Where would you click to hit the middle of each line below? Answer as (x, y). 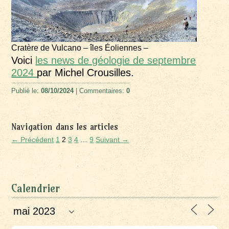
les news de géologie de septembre (116, 61)
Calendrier (36, 189)
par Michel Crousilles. (86, 73)
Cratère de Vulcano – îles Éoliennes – (80, 48)
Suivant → (112, 140)
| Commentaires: (100, 91)
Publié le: (26, 91)
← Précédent (33, 140)
